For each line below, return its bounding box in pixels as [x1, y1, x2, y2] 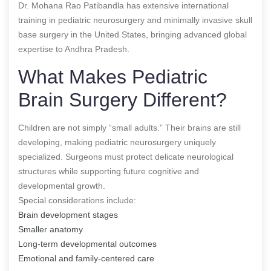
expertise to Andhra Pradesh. [18, 44, 129, 54]
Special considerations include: [18, 195, 136, 205]
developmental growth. [18, 180, 105, 191]
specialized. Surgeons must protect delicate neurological [18, 151, 233, 162]
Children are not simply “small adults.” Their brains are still [18, 122, 241, 132]
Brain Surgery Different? [18, 88, 227, 111]
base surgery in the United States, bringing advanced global [18, 29, 247, 39]
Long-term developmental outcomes [18, 238, 157, 249]
